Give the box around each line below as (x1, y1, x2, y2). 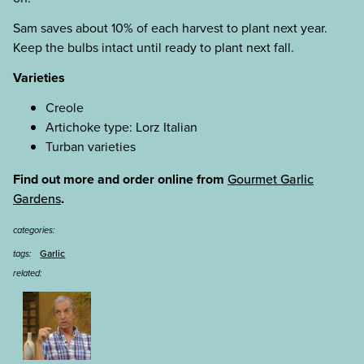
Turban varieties (45, 136, 136, 156)
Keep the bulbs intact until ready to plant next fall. (13, 38, 294, 58)
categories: (13, 223, 55, 236)
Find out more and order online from (13, 169, 227, 188)
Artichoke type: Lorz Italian (45, 117, 197, 136)
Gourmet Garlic (227, 169, 314, 188)
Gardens (13, 188, 61, 208)
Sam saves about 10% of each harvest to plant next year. (13, 19, 327, 38)
